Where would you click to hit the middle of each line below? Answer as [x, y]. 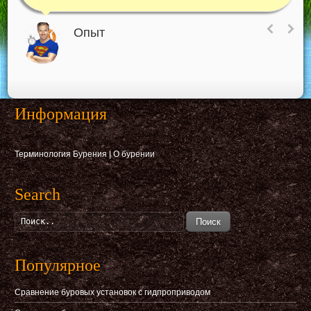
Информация [61, 114]
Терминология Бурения [61, 154]
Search [38, 194]
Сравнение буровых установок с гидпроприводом [113, 292]
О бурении [134, 154]
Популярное [58, 265]
